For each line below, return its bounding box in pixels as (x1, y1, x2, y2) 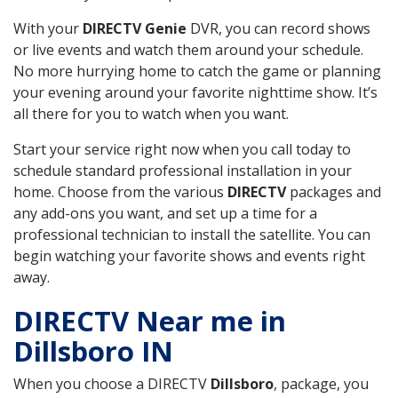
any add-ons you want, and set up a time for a (13, 203, 317, 223)
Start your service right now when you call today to (13, 139, 351, 159)
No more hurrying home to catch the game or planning (13, 60, 381, 81)
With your (13, 18, 83, 38)
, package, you (274, 373, 369, 394)
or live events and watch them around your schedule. (13, 39, 363, 60)
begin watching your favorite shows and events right (13, 245, 365, 266)
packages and (286, 181, 381, 202)
